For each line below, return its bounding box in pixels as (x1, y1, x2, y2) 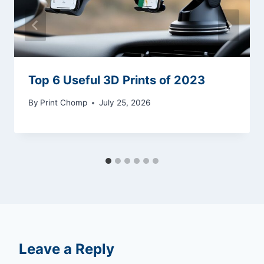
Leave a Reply (19, 240, 114, 258)
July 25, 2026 (99, 98, 151, 108)
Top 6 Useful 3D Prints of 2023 (28, 72, 205, 87)
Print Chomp (40, 98, 88, 108)
